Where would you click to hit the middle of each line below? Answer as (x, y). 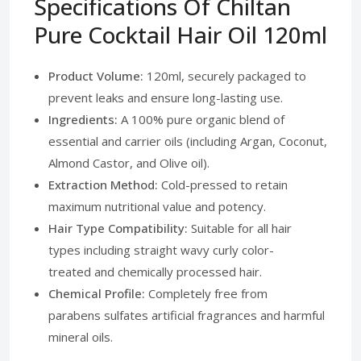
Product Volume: (96, 76)
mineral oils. (81, 337)
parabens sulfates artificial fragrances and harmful (187, 315)
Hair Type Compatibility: (118, 228)
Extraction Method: (103, 185)
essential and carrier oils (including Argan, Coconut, (188, 141)
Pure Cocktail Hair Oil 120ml (180, 35)
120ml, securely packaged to (225, 76)
